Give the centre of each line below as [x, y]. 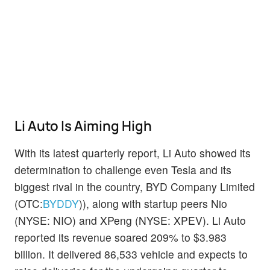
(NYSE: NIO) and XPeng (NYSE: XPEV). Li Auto [130, 221]
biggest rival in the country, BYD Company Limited [135, 187]
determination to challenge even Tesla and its [123, 170]
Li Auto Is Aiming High [84, 126]
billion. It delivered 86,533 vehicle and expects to [131, 254]
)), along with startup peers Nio [153, 204]
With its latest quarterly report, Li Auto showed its [133, 153]
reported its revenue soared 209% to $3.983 [121, 237]
